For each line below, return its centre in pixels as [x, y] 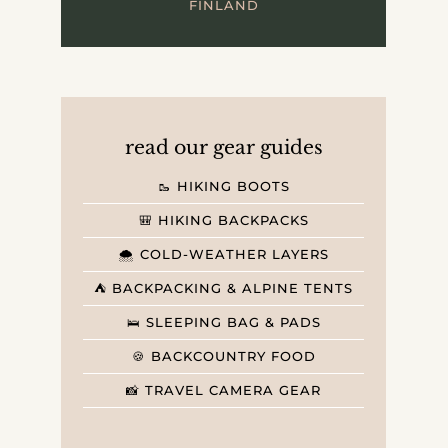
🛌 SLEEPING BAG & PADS [223, 323]
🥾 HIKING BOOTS [223, 187]
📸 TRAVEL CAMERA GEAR [224, 391]
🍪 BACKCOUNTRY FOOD [223, 357]
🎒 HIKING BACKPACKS [223, 221]
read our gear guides [223, 148]
